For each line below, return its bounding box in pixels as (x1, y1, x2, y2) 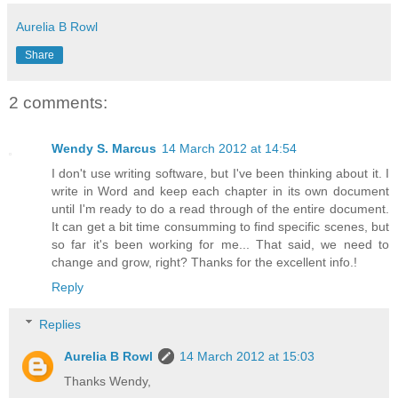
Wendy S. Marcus (52, 141, 156, 156)
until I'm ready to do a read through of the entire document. (52, 202, 389, 217)
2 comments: (9, 92, 107, 112)
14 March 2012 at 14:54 (162, 141, 297, 156)
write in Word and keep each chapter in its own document (52, 184, 389, 199)
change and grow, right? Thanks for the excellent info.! (52, 255, 357, 270)
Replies (39, 316, 82, 331)
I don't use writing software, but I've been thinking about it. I (52, 166, 389, 181)
